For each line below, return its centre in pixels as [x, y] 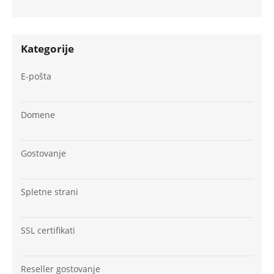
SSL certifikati [48, 230]
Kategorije [47, 49]
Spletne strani [50, 191]
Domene [38, 114]
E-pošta [36, 76]
